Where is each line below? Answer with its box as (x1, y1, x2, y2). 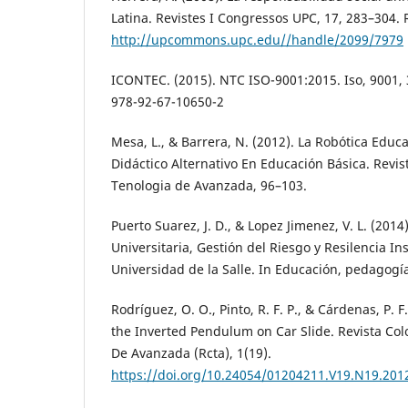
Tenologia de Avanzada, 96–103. (111, 177, 307, 195)
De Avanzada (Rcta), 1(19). (111, 344, 271, 362)
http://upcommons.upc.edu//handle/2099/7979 (111, 31, 403, 49)
